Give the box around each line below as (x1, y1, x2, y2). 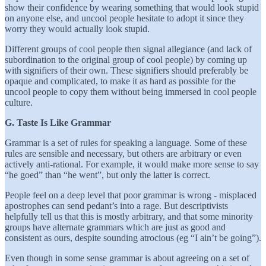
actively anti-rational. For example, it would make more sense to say (5, 159, 259, 169)
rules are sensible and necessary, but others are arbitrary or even (5, 148, 242, 159)
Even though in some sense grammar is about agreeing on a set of (5, 252, 249, 263)
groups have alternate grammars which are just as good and (5, 221, 226, 232)
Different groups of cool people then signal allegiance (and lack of (5, 43, 252, 54)
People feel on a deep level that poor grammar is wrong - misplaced (5, 189, 256, 200)
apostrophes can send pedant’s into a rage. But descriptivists (5, 200, 228, 211)
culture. (5, 97, 33, 107)
